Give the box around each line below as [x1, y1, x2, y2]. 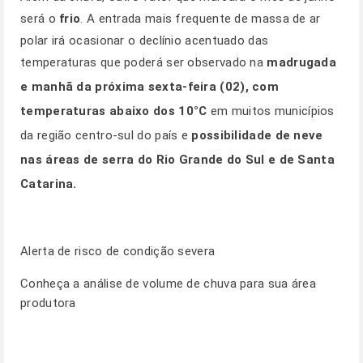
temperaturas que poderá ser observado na [20, 55, 267, 70]
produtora [20, 296, 76, 310]
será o [20, 11, 60, 26]
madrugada [267, 55, 337, 70]
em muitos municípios [207, 104, 335, 118]
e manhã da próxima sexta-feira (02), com [20, 79, 279, 94]
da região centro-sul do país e [20, 128, 192, 143]
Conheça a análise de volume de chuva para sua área [20, 276, 316, 291]
